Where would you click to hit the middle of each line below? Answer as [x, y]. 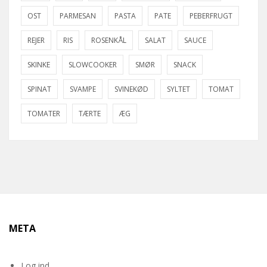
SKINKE [39, 65]
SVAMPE [83, 89]
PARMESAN [78, 16]
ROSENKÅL [109, 41]
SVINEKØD [131, 89]
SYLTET [178, 89]
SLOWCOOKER [93, 65]
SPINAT [39, 89]
